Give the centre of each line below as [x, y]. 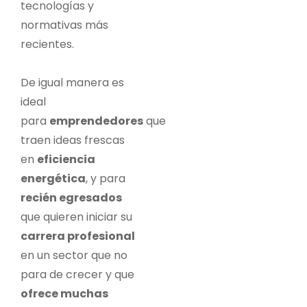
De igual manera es [72, 82]
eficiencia [66, 159]
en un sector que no [74, 255]
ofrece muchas [64, 293]
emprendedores [96, 121]
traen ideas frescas [73, 140]
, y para [106, 178]
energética [53, 178]
